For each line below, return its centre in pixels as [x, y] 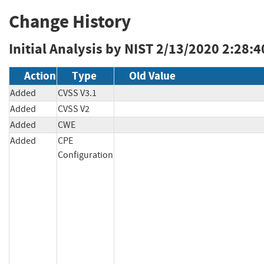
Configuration [85, 155]
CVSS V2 [74, 109]
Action [40, 76]
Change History [70, 22]
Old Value [152, 76]
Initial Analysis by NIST [81, 49]
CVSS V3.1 [77, 93]
